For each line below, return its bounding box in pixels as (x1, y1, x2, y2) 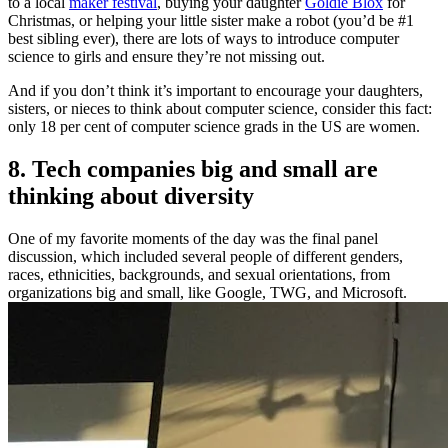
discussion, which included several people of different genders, (8, 247, 403, 265)
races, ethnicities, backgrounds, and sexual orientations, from (8, 265, 390, 283)
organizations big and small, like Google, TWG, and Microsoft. (8, 283, 407, 301)
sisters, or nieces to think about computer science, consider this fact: (8, 100, 432, 118)
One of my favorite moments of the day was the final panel (8, 229, 378, 247)
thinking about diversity (8, 183, 254, 210)
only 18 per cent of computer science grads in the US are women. (8, 118, 420, 136)
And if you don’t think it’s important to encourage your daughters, (8, 82, 423, 100)
